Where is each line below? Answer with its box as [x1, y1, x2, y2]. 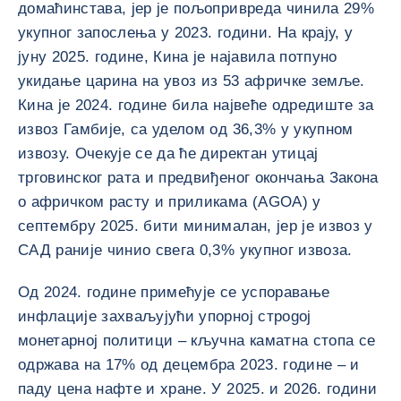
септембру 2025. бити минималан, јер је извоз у [18, 218, 373, 235]
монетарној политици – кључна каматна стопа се [18, 332, 376, 349]
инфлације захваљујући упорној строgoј [18, 308, 311, 325]
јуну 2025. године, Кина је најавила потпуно [18, 48, 337, 65]
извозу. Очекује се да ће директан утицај [18, 145, 319, 162]
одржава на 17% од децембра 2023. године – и [18, 356, 360, 373]
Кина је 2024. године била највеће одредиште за [18, 97, 374, 114]
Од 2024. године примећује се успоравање [18, 284, 330, 301]
